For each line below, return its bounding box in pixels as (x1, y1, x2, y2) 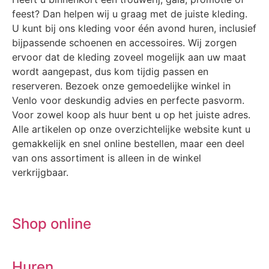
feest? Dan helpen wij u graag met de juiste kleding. (12, 7, 247, 20)
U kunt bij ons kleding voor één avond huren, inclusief (12, 22, 256, 34)
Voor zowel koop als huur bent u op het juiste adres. (12, 108, 250, 121)
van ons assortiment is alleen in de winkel (12, 151, 201, 164)
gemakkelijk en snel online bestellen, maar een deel (12, 137, 244, 150)
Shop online (12, 215, 91, 233)
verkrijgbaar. (12, 166, 68, 178)
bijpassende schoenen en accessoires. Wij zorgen (12, 36, 237, 49)
